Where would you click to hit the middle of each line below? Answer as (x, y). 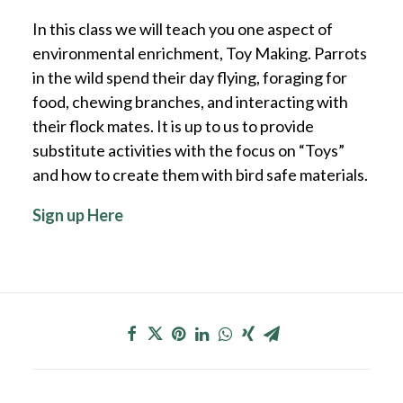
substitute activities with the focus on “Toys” (188, 150)
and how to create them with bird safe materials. (200, 174)
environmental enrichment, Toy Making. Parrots (200, 53)
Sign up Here (78, 215)
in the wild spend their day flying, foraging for (190, 77)
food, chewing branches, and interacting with (190, 101)
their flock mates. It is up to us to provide (173, 125)
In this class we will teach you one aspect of (183, 28)
